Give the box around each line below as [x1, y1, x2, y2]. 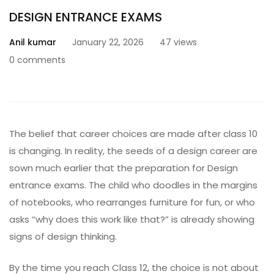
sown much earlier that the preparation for [9, 161, 207, 174]
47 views [160, 36, 197, 48]
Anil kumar [9, 36, 56, 48]
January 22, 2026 [72, 36, 144, 48]
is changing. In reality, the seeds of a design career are [9, 144, 257, 157]
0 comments [9, 54, 65, 66]
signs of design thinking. [9, 230, 117, 243]
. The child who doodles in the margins [84, 179, 257, 191]
